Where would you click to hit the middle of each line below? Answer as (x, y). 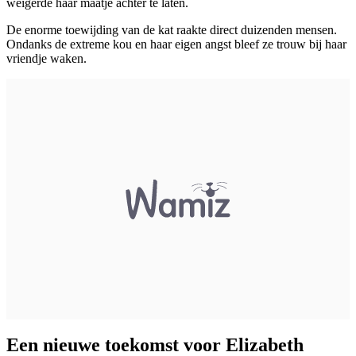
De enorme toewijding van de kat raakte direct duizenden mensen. (172, 29)
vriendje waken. (46, 58)
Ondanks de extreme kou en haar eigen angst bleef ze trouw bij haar (176, 44)
